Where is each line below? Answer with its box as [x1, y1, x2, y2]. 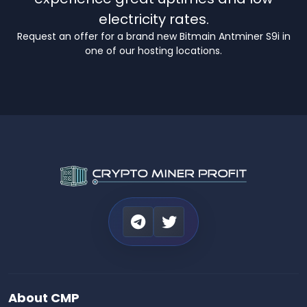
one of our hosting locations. [85, 44, 222, 58]
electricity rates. [98, 10, 209, 29]
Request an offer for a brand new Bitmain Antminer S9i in [16, 29, 291, 44]
